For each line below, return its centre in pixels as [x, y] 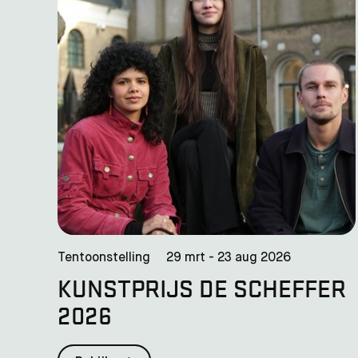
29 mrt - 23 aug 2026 [229, 258]
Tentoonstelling [104, 258]
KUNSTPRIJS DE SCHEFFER [202, 287]
